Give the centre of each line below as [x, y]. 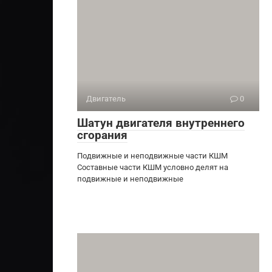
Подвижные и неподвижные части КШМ [152, 155]
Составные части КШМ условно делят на [153, 167]
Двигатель [106, 98]
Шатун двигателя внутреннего [161, 123]
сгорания [102, 135]
